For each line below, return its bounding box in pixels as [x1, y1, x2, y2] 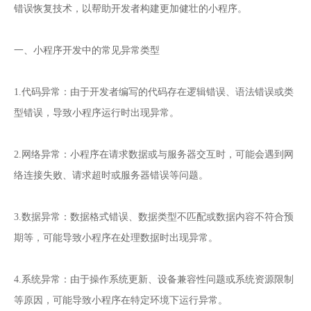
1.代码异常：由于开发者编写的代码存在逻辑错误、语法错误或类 [14, 87, 294, 98]
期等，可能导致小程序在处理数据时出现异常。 [14, 233, 218, 244]
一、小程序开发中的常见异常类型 [14, 45, 160, 56]
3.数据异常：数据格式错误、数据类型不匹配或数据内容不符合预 [14, 212, 294, 223]
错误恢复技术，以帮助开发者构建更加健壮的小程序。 [14, 3, 247, 15]
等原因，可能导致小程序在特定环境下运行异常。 [14, 295, 228, 306]
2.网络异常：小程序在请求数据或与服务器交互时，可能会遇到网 [14, 149, 294, 160]
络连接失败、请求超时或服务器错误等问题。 [14, 170, 208, 181]
